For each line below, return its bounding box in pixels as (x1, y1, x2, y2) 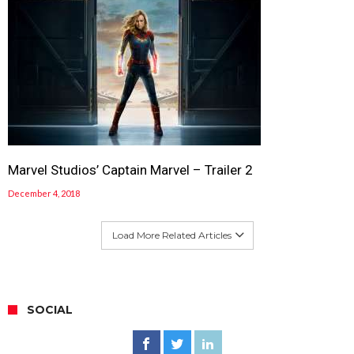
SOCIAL (27, 303, 73, 318)
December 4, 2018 (8, 188, 80, 199)
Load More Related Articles (111, 229, 232, 242)
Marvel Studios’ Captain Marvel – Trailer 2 (8, 162, 253, 179)
